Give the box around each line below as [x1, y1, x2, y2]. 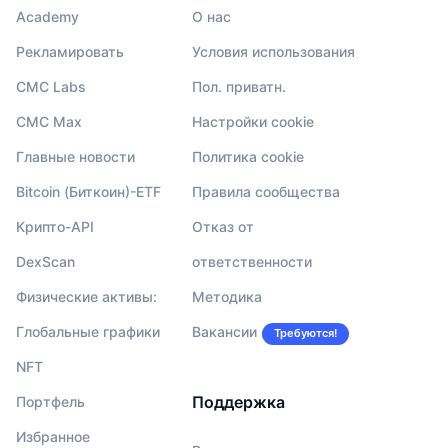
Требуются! [273, 326, 337, 341]
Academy [16, 8, 79, 26]
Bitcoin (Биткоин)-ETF [16, 183, 161, 201]
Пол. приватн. [191, 78, 286, 96]
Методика [191, 288, 262, 306]
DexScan [16, 253, 75, 271]
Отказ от [191, 218, 254, 236]
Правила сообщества [191, 183, 340, 201]
